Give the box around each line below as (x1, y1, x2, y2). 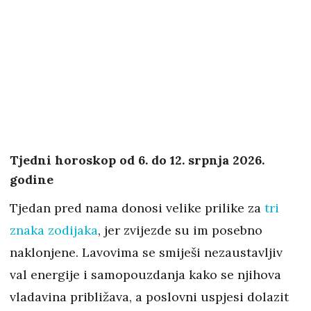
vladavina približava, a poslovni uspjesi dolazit (10, 289, 289, 305)
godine (10, 171, 53, 188)
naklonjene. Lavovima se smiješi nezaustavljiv (10, 244, 283, 261)
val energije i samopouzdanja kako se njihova (10, 267, 281, 283)
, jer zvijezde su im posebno (98, 222, 262, 239)
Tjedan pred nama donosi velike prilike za (10, 200, 261, 217)
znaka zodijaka (10, 222, 98, 239)
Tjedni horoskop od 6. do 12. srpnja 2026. (10, 152, 264, 169)
